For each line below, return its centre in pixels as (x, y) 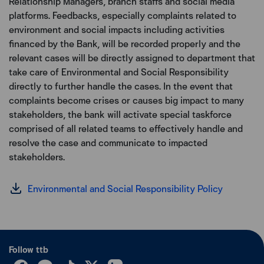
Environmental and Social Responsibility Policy (124, 189)
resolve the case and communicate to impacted (108, 143)
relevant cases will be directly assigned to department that (132, 58)
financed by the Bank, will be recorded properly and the (125, 44)
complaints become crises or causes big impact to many (126, 100)
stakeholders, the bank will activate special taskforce (120, 114)
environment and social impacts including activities (117, 29)
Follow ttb (29, 250)
